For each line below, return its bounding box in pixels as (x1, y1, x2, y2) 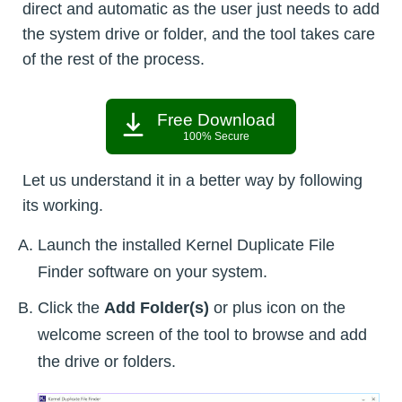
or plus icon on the (209, 299, 345, 318)
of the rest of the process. (22, 50, 205, 69)
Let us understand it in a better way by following (22, 171, 363, 190)
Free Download (157, 110, 275, 130)
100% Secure (183, 130, 249, 144)
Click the (38, 299, 104, 318)
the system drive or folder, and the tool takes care (22, 25, 375, 44)
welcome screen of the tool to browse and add (38, 326, 367, 345)
